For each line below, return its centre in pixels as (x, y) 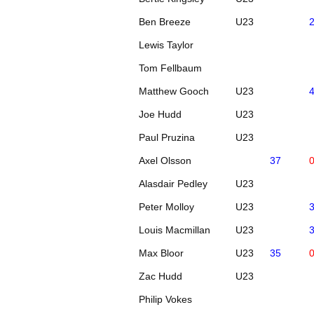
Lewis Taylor (166, 45)
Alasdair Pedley (173, 183)
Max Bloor (162, 253)
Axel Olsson (165, 160)
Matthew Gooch (174, 91)
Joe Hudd (161, 114)
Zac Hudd (161, 276)
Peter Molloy (167, 206)
